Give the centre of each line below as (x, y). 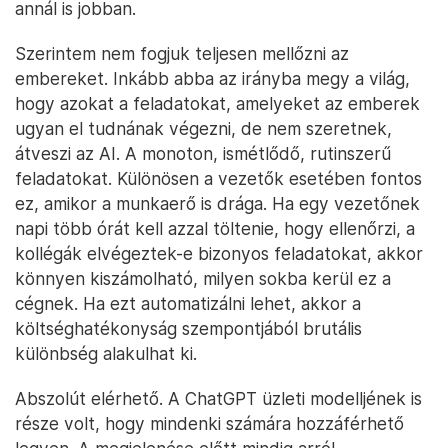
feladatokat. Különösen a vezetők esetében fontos (218, 178)
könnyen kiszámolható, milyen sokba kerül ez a (203, 278)
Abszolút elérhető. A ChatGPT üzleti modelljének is (218, 398)
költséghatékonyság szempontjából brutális (188, 328)
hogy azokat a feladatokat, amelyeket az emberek (217, 103)
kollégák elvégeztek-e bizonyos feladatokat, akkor (219, 253)
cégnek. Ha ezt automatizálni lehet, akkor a (188, 303)
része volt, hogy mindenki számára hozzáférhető (209, 423)
